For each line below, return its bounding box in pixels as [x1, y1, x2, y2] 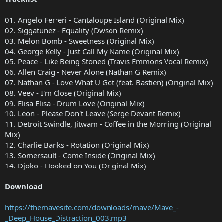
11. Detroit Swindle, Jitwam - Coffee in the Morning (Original [5, 118, 211, 129]
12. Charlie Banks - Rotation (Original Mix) [5, 139, 149, 150]
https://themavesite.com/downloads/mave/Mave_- [5, 202, 179, 212]
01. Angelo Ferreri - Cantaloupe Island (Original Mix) [5, 14, 184, 25]
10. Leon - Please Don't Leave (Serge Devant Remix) [5, 108, 181, 118]
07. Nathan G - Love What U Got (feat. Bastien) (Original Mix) [5, 77, 213, 87]
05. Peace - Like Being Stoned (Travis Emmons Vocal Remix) [5, 56, 208, 66]
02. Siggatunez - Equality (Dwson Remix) [5, 25, 143, 35]
